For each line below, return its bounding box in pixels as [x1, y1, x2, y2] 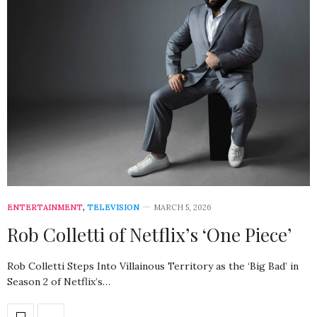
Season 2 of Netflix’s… [7, 275, 110, 288]
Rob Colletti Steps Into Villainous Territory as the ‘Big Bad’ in [7, 259, 299, 272]
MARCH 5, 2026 [154, 202, 212, 212]
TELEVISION [87, 202, 139, 212]
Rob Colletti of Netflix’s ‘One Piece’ [7, 221, 292, 247]
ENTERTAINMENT [7, 202, 83, 212]
